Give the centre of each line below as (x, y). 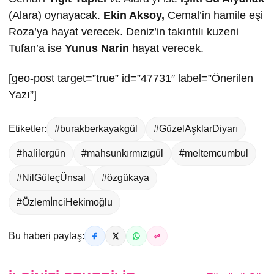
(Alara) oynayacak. (56, 16)
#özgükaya (125, 178)
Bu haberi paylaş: (46, 236)
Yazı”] (23, 95)
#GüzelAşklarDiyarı (196, 129)
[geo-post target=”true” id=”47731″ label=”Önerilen (131, 79)
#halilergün (41, 154)
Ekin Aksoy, (134, 16)
